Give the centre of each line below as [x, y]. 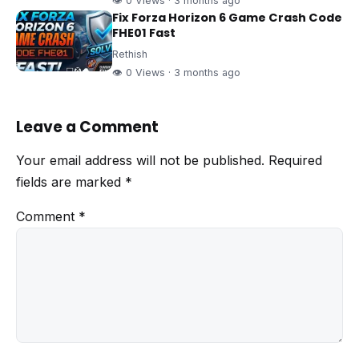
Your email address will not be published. [140, 161]
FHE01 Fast [144, 33]
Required [295, 161]
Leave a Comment [87, 127]
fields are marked [71, 182]
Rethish [130, 54]
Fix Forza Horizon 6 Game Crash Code [227, 18]
